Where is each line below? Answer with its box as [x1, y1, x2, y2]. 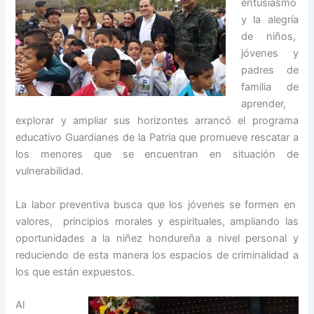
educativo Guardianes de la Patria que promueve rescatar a [15, 131, 299, 144]
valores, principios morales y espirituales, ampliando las [15, 214, 299, 228]
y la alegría [241, 13, 299, 27]
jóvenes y [241, 47, 299, 60]
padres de [241, 64, 299, 77]
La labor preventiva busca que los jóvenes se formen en [15, 198, 299, 211]
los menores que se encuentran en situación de [15, 148, 299, 161]
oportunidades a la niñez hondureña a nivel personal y [15, 231, 299, 245]
